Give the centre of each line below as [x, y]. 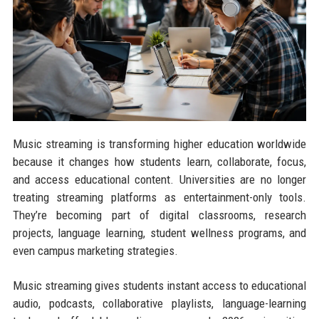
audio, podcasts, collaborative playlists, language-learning [159, 304]
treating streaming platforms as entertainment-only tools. [159, 198]
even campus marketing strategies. [95, 251]
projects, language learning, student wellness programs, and [159, 233]
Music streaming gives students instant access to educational [159, 286]
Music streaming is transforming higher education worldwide [159, 144]
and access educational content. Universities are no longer [159, 180]
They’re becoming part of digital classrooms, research [159, 215]
